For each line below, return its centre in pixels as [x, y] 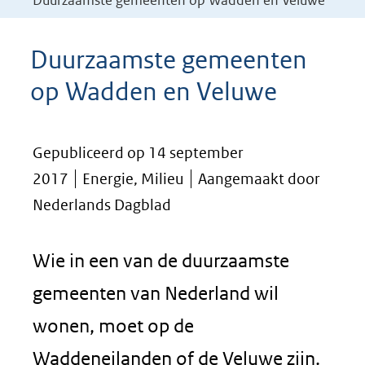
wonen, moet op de [113, 325]
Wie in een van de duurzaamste [161, 260]
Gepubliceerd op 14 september [138, 153]
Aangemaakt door [259, 179]
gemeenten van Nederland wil [156, 293]
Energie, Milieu [133, 179]
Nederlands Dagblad [102, 205]
